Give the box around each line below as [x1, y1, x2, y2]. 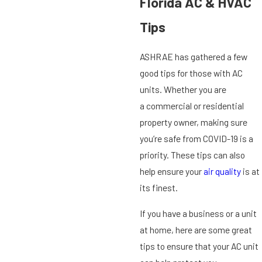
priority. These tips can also [139, 149, 245, 160]
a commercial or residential [139, 100, 244, 111]
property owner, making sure [139, 116, 247, 127]
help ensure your [139, 166, 204, 177]
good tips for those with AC [139, 67, 243, 78]
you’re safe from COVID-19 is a [139, 133, 253, 144]
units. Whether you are [139, 84, 226, 95]
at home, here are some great [139, 223, 252, 235]
